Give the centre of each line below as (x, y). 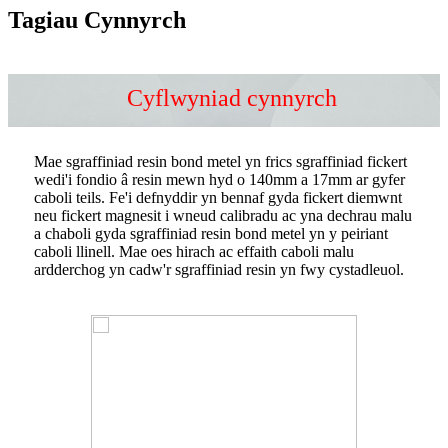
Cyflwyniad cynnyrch (231, 97)
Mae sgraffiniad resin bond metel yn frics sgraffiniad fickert (220, 161)
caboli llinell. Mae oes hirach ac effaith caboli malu (194, 251)
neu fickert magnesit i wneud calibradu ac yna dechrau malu (223, 215)
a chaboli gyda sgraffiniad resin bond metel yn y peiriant (211, 233)
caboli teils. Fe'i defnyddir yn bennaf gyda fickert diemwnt (218, 197)
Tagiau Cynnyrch (97, 20)
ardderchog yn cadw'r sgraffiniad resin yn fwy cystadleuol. (219, 269)
